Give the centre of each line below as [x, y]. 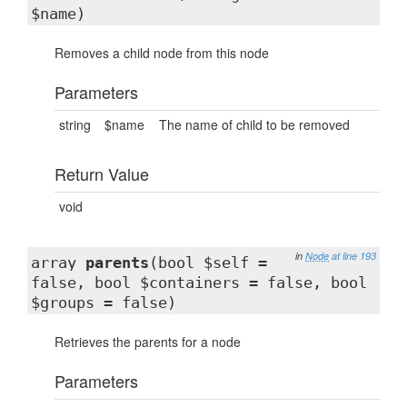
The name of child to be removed [254, 124]
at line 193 [354, 256]
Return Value [102, 174]
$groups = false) [104, 303]
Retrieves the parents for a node [148, 342]
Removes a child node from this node [162, 53]
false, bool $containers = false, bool [199, 283]
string [75, 124]
